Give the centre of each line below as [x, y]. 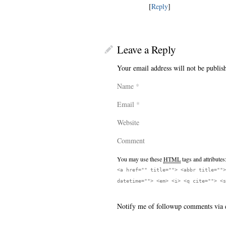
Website [128, 122]
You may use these [140, 159]
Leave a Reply [147, 49]
